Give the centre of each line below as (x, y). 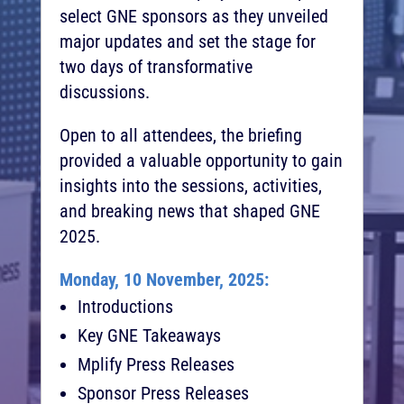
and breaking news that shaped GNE (189, 211)
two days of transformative (156, 66)
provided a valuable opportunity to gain (201, 160)
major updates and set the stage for (187, 41)
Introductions (125, 306)
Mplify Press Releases (156, 364)
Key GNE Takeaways (149, 335)
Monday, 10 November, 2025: (164, 279)
